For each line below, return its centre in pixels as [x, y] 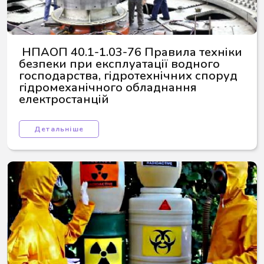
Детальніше [59, 129]
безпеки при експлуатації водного [121, 64]
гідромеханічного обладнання [109, 88]
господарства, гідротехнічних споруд [130, 76]
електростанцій [64, 99]
